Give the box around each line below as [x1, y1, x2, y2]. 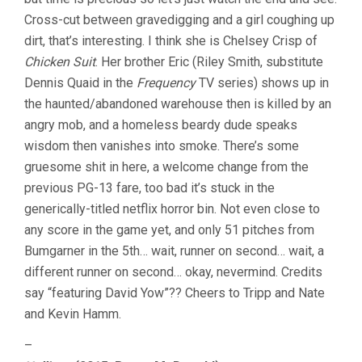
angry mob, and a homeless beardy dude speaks [24, 117, 297, 133]
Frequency [137, 75, 196, 91]
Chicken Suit [24, 54, 95, 70]
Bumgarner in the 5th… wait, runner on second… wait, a [24, 243, 324, 259]
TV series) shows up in [196, 75, 329, 91]
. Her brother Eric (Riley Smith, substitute [95, 54, 323, 70]
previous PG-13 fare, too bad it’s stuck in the [24, 180, 275, 196]
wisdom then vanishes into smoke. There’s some [24, 138, 299, 154]
